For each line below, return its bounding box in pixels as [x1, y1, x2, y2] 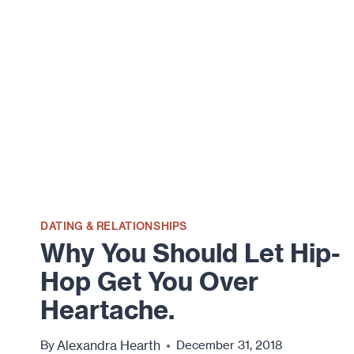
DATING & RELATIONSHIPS [40, 220, 187, 232]
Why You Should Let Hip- [40, 237, 341, 269]
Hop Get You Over [40, 265, 258, 298]
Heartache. [40, 294, 175, 326]
